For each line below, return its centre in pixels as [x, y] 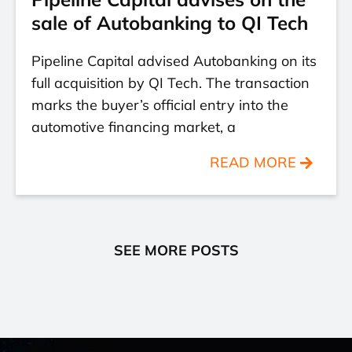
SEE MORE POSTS [176, 250]
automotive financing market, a [134, 127]
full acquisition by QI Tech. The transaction [170, 83]
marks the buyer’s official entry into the [160, 105]
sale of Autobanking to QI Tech [170, 23]
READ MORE [253, 162]
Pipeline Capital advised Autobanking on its [174, 61]
